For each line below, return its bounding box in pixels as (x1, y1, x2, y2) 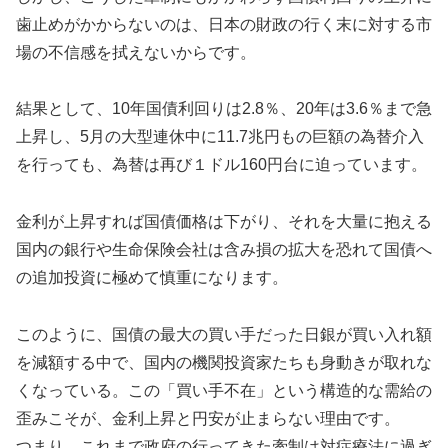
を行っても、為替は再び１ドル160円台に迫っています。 (16, 156, 427, 174)
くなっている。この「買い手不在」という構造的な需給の (16, 382, 432, 400)
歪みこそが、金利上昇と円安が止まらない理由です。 (16, 410, 400, 428)
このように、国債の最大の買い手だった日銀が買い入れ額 (16, 326, 432, 344)
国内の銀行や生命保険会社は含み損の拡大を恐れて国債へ (16, 241, 432, 259)
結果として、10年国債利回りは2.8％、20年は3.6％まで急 (16, 100, 432, 118)
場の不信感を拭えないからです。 (16, 43, 256, 61)
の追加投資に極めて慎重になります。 (16, 269, 288, 287)
